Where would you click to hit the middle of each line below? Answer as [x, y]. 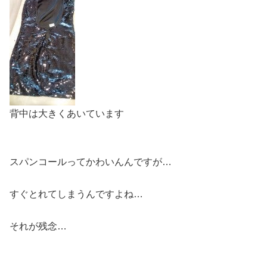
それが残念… [38, 226]
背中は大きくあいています [67, 114]
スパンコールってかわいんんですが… [91, 162]
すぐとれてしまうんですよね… [76, 194]
